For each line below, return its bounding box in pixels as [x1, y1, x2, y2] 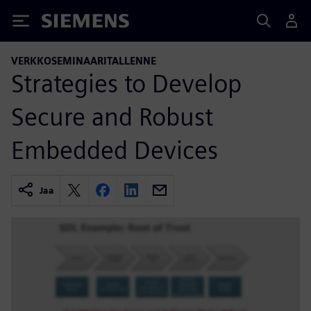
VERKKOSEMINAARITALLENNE [11, 55, 156, 67]
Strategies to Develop [11, 67, 242, 99]
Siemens [42, 16, 87, 31]
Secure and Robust [11, 101, 213, 132]
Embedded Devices [11, 134, 218, 165]
